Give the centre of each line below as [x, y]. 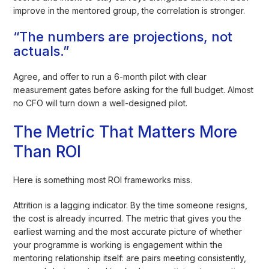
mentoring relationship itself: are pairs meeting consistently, [130, 258]
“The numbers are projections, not [123, 36]
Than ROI [47, 151]
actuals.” [41, 51]
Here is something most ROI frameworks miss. [103, 180]
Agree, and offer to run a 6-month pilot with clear [110, 76]
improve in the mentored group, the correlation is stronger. [129, 10]
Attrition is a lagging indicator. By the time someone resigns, [131, 205]
